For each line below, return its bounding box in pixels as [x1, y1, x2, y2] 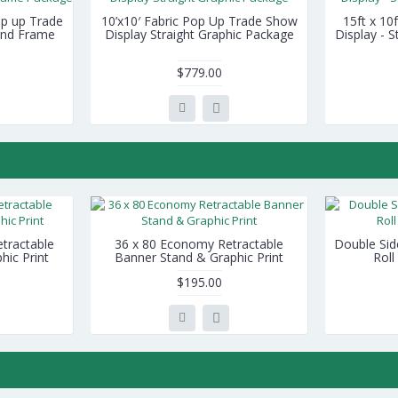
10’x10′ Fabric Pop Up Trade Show [100, 12, 298, 29]
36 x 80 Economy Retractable [115, 235, 283, 252]
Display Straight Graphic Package [104, 26, 294, 43]
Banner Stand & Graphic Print [115, 249, 283, 266]
